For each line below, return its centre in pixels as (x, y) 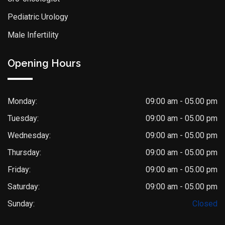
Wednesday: (29, 135)
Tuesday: (23, 118)
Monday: (22, 101)
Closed (205, 203)
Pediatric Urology (38, 17)
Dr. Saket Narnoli (112, 200)
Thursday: (24, 152)
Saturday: (24, 186)
